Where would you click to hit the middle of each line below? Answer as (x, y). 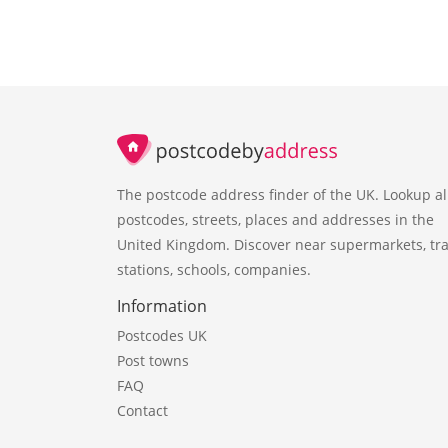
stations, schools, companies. (214, 269)
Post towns (153, 360)
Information (162, 305)
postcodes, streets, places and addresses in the (275, 219)
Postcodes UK (162, 335)
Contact (142, 410)
